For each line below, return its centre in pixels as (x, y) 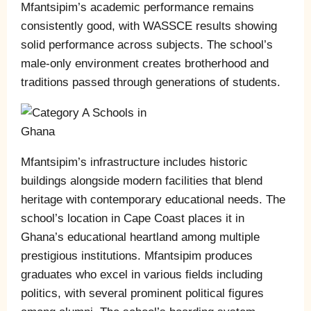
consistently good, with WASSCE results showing (149, 26)
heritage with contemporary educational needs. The (153, 199)
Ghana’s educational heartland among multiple (140, 237)
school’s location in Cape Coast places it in (133, 218)
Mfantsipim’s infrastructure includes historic (134, 162)
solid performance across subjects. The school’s (147, 44)
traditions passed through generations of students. (151, 82)
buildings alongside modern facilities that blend (142, 180)
